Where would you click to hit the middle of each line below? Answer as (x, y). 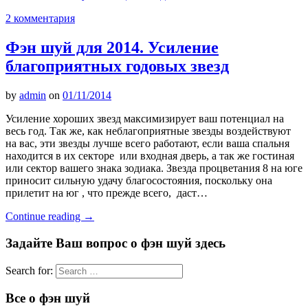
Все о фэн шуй (48, 298)
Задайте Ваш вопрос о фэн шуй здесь (115, 243)
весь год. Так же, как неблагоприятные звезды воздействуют (148, 131)
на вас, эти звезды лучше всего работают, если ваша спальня (147, 144)
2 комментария (40, 19)
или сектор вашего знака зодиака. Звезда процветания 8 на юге (154, 168)
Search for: (29, 270)
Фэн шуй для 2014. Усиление (112, 48)
